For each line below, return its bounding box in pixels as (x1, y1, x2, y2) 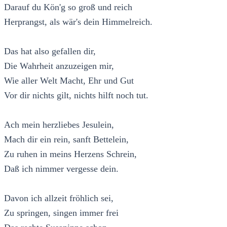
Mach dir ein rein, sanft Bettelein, (4, 134, 129, 144)
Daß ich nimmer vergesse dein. (4, 163, 119, 174)
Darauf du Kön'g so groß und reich (4, 2, 132, 12)
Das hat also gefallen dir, (4, 46, 96, 56)
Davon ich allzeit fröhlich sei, (4, 193, 113, 203)
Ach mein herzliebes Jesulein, (4, 119, 114, 130)
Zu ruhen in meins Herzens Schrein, (4, 148, 137, 159)
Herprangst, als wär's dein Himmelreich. (4, 16, 153, 27)
